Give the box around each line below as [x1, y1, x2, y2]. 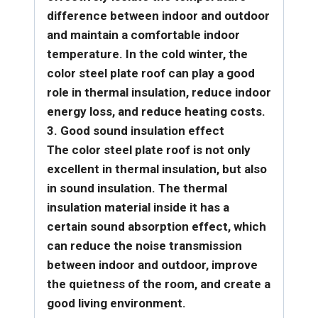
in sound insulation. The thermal [47, 180, 227, 195]
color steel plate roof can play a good [47, 65, 255, 80]
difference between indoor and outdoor [47, 8, 270, 23]
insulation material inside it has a [47, 199, 229, 214]
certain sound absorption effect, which [47, 219, 266, 234]
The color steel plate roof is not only [47, 142, 251, 157]
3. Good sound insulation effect [47, 123, 224, 138]
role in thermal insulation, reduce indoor [47, 84, 271, 99]
